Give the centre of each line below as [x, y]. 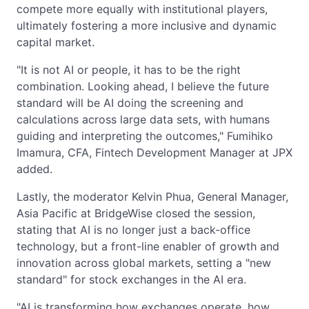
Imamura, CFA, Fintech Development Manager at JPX [154, 152]
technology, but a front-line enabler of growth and [148, 246]
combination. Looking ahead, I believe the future [143, 86]
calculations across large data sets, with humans [143, 119]
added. [34, 169]
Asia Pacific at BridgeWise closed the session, [136, 213]
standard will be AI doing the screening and [130, 102]
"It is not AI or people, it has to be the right [129, 69]
